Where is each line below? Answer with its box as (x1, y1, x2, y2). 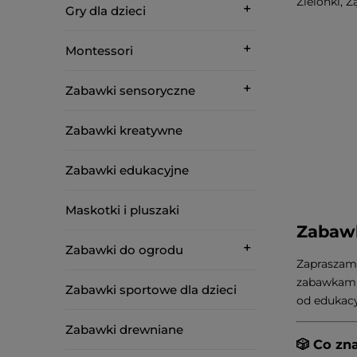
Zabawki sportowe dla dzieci (65, 282, 237, 297)
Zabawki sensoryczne (65, 83, 195, 98)
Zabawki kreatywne (65, 123, 182, 138)
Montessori (65, 43, 133, 58)
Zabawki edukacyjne (65, 163, 189, 178)
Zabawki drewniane (65, 322, 183, 337)
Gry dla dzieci (65, 3, 146, 18)
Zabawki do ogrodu (65, 242, 183, 257)
